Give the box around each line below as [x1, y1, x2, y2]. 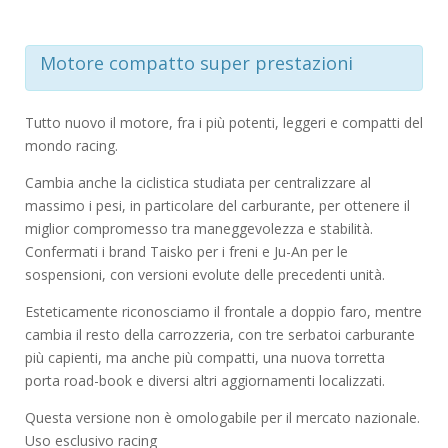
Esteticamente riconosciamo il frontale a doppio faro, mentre [25, 302, 422, 322]
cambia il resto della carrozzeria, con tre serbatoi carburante [25, 325, 415, 345]
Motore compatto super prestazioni [40, 51, 353, 76]
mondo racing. [25, 136, 118, 156]
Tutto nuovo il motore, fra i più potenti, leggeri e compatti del [25, 113, 423, 133]
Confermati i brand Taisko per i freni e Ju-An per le [25, 242, 348, 262]
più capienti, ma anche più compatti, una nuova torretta [25, 348, 385, 368]
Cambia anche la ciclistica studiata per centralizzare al [25, 173, 371, 193]
